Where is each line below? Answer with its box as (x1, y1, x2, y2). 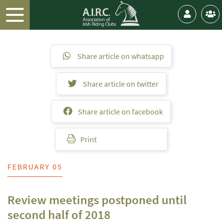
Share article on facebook (76, 107, 163, 116)
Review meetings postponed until (7, 192, 187, 208)
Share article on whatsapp (75, 51, 164, 61)
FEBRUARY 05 (7, 162, 62, 171)
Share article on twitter (81, 79, 159, 89)
